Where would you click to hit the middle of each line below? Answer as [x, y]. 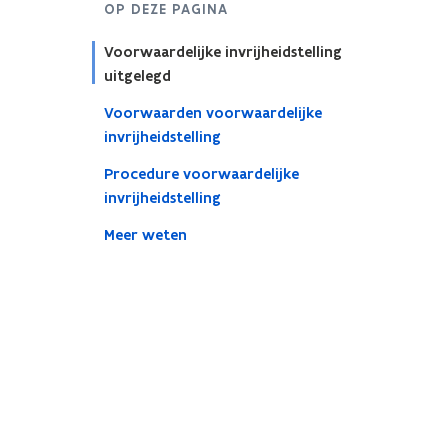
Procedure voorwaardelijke [201, 174]
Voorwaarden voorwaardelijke [212, 113]
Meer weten [145, 235]
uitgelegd [137, 76]
